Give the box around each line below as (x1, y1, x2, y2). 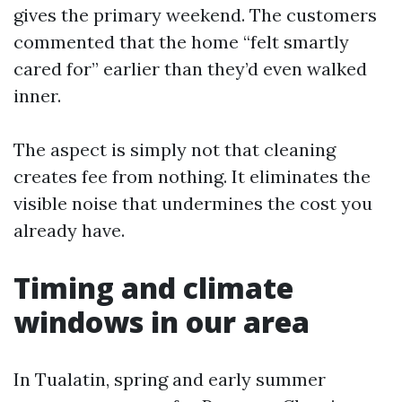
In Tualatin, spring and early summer (13, 368, 326, 390)
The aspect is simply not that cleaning (13, 138, 336, 161)
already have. (13, 219, 125, 241)
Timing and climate (13, 268, 293, 307)
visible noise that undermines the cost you (13, 192, 372, 214)
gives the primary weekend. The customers (13, 4, 377, 26)
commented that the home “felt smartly (13, 31, 349, 53)
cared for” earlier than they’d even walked (13, 57, 367, 80)
